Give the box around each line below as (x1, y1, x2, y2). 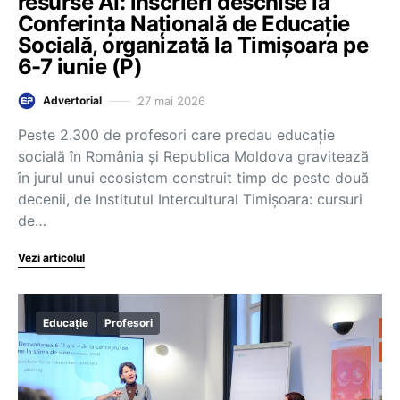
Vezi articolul (18, 251, 85, 264)
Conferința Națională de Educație (18, 11, 350, 37)
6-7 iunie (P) (18, 54, 142, 79)
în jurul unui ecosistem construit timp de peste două (18, 169, 369, 187)
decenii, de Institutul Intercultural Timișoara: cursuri (18, 190, 362, 208)
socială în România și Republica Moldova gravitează (18, 147, 369, 165)
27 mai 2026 (137, 93, 205, 108)
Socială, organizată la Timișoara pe (18, 32, 369, 58)
